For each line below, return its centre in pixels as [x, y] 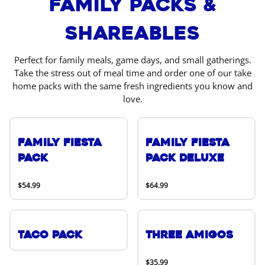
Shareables [132, 33]
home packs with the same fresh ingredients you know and [132, 86]
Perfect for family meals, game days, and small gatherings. [132, 60]
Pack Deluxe [185, 158]
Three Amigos [189, 235]
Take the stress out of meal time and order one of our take [132, 73]
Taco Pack [50, 235]
